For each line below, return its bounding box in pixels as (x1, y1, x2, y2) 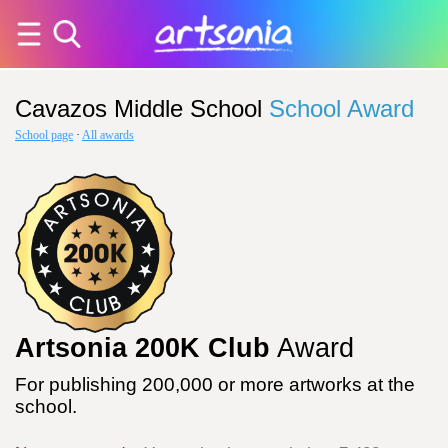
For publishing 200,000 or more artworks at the (15, 374, 415, 395)
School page (15, 128, 73, 142)
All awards (82, 128, 134, 142)
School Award (269, 95, 414, 122)
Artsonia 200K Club (15, 333, 270, 363)
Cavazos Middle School (15, 95, 262, 122)
